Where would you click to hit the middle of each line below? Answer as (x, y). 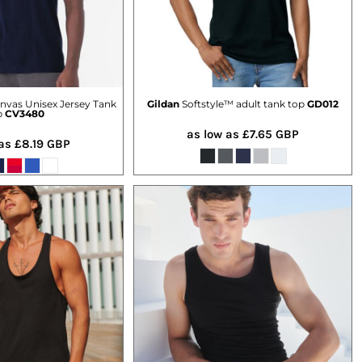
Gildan (163, 103)
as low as (215, 134)
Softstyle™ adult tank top (243, 103)
